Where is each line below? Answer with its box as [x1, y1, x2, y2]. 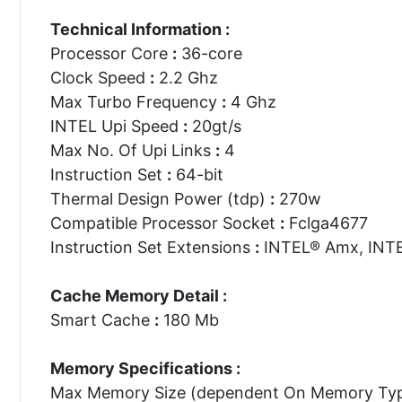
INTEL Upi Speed [49, 116, 183, 135]
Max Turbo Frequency [49, 92, 222, 111]
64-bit [170, 164, 223, 184]
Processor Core [49, 43, 172, 63]
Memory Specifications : [49, 358, 240, 378]
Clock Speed [49, 67, 150, 87]
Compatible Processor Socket [49, 213, 280, 232]
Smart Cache [49, 310, 154, 329]
